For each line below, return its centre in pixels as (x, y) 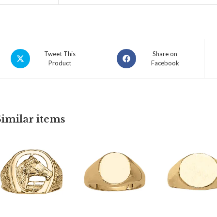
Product (60, 63)
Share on (165, 54)
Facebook (165, 63)
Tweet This (60, 54)
